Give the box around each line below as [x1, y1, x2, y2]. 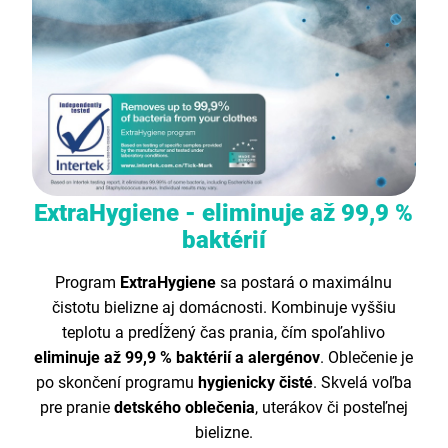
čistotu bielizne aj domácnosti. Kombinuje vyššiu [51, 298, 396, 318]
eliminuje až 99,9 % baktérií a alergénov [34, 348, 321, 368]
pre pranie [39, 398, 114, 418]
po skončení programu [35, 373, 198, 393]
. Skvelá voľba [312, 373, 412, 393]
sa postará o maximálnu [220, 273, 393, 293]
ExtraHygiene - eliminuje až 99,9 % [34, 199, 414, 228]
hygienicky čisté [197, 373, 313, 393]
